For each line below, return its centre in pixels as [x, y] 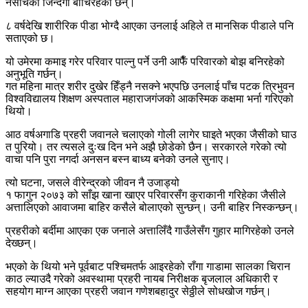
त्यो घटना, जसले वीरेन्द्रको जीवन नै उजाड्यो [92, 182]
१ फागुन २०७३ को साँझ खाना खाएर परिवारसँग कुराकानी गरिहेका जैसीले [146, 195]
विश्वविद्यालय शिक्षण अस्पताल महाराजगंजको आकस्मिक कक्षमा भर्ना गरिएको [150, 98]
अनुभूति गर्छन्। [34, 74]
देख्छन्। [22, 243]
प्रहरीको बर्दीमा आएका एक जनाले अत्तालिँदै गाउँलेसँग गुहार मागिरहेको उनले [150, 230]
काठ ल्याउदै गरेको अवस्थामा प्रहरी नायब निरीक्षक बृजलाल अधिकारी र [142, 278]
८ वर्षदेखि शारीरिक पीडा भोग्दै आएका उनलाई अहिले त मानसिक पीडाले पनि [150, 25]
